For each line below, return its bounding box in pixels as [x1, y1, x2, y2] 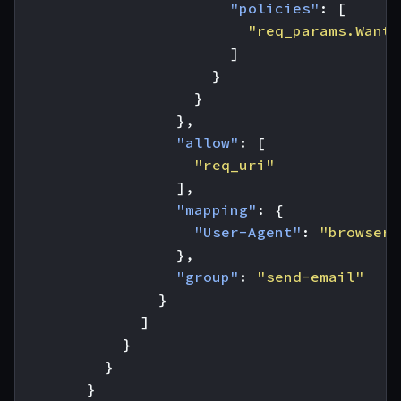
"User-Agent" [194, 223, 302, 242]
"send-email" [257, 268, 364, 286]
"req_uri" [194, 156, 275, 175]
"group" [176, 268, 239, 286]
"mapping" [176, 200, 257, 219]
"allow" [176, 133, 239, 152]
